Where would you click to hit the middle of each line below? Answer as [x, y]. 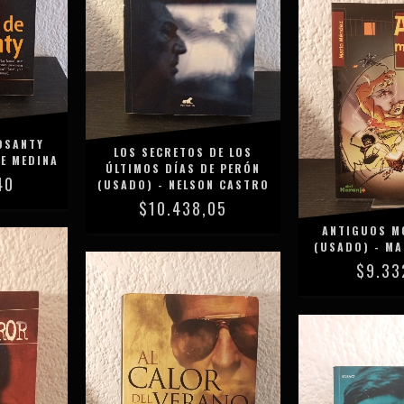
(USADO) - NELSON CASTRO [183, 184]
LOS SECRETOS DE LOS [184, 152]
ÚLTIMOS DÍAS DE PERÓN [184, 168]
